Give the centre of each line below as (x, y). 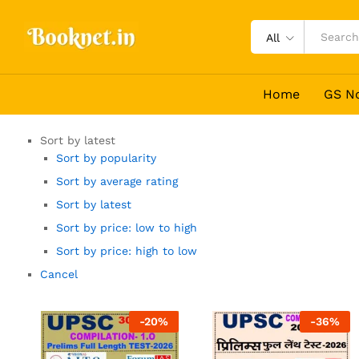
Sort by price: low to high (127, 228)
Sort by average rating (117, 181)
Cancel (59, 274)
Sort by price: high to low (127, 251)
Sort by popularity (106, 158)
